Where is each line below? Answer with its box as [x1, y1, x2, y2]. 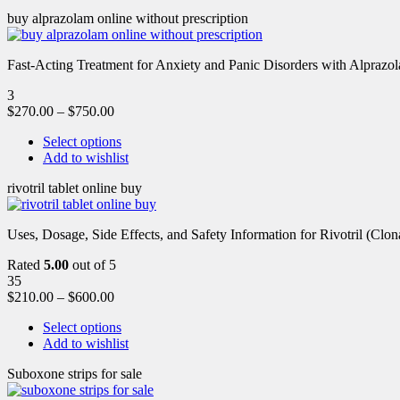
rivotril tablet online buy [7, 179, 142, 196]
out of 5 [69, 256, 116, 272]
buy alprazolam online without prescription [7, 10, 248, 26]
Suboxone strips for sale [7, 365, 142, 381]
